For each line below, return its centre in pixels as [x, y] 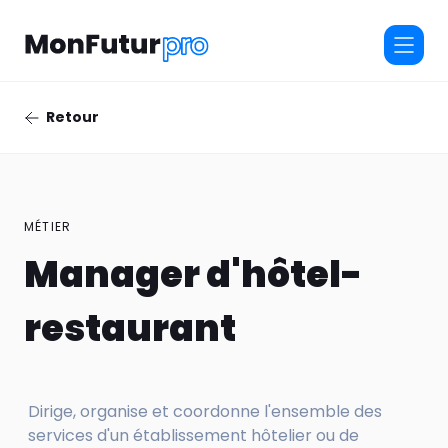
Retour [72, 117]
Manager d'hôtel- [193, 275]
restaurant [130, 329]
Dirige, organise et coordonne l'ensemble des [205, 412]
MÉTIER [48, 227]
